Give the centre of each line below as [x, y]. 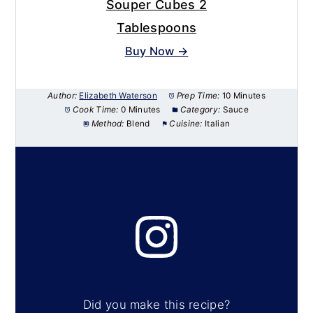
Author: [63, 96]
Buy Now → [156, 51]
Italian [218, 124]
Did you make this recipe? [156, 304]
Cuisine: [186, 124]
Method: [108, 124]
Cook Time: [95, 110]
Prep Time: [198, 96]
